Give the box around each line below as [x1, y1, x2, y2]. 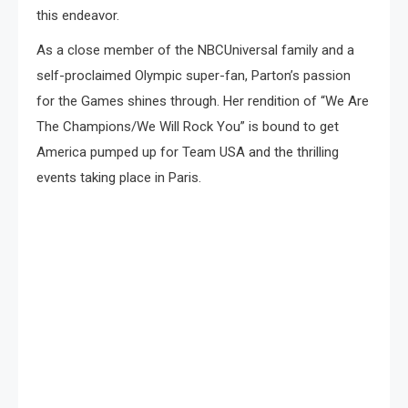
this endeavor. [36, 7, 119, 25]
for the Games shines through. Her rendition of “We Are [36, 93, 369, 110]
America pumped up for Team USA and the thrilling [36, 144, 339, 161]
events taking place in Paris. [36, 169, 201, 187]
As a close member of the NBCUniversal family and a [36, 42, 354, 59]
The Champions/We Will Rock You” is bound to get [36, 118, 339, 136]
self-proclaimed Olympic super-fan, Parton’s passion [36, 67, 351, 85]
